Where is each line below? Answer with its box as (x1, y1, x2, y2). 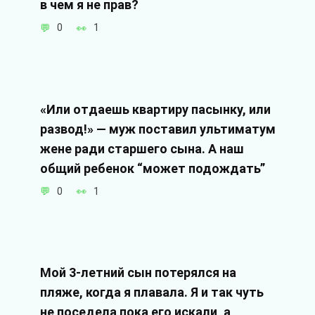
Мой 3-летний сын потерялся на (39, 265, 236, 281)
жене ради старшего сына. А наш (39, 141, 244, 156)
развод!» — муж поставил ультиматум (39, 121, 276, 136)
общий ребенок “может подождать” (39, 160, 265, 176)
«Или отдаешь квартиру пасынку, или (39, 101, 271, 117)
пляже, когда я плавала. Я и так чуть (39, 285, 264, 300)
